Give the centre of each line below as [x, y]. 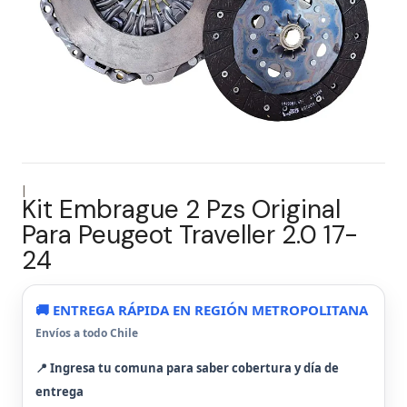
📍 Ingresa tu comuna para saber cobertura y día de [187, 368]
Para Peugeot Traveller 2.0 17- [190, 235]
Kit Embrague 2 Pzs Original [181, 209]
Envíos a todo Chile [87, 333]
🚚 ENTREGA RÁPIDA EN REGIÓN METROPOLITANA [202, 310]
